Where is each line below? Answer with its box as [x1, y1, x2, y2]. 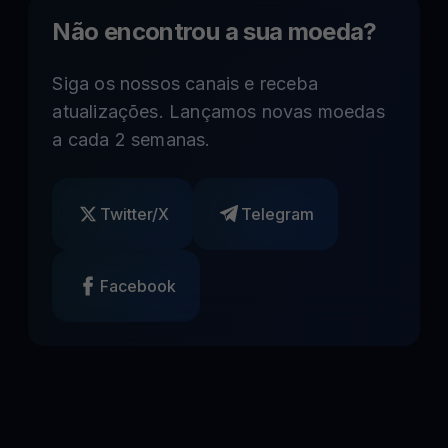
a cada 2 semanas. [52, 129, 211, 150]
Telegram [241, 204, 315, 224]
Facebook [100, 276, 177, 296]
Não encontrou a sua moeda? [52, 17, 377, 46]
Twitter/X [100, 204, 170, 224]
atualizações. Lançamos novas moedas [52, 101, 385, 122]
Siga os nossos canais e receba [52, 73, 318, 94]
